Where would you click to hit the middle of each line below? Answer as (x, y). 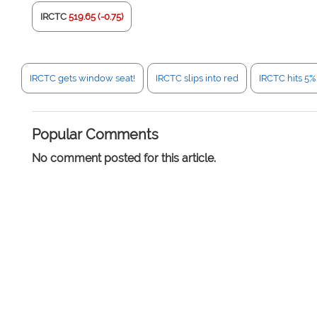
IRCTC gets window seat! (82, 78)
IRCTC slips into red (197, 78)
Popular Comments (95, 134)
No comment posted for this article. (124, 158)
